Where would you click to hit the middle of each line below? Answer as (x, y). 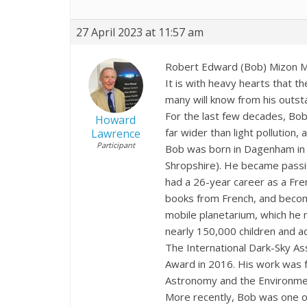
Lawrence (115, 133)
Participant (115, 145)
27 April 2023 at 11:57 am (140, 32)
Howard (115, 120)
